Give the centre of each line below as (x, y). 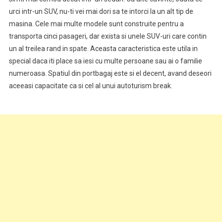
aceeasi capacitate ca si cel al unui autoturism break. (90, 85)
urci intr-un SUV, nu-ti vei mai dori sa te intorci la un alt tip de (101, 11)
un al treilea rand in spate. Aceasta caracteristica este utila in (103, 48)
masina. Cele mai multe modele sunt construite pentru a (96, 24)
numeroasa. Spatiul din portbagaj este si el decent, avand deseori (110, 73)
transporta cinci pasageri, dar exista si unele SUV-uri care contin (108, 36)
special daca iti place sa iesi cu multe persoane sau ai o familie (105, 61)
